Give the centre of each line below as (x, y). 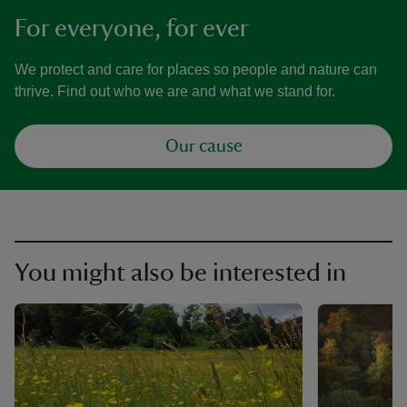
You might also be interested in (180, 273)
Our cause (203, 146)
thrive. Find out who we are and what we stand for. (175, 91)
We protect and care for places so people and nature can (196, 69)
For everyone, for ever (132, 28)
